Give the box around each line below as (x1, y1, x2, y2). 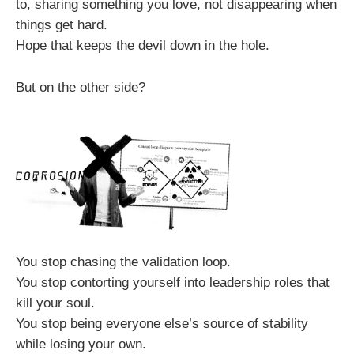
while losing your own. (16, 336, 146, 352)
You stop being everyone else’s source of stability (16, 315, 308, 331)
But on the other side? (16, 79, 145, 95)
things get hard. (16, 17, 107, 32)
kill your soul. (16, 295, 95, 311)
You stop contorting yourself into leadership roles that (16, 274, 330, 290)
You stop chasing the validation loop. (16, 254, 231, 269)
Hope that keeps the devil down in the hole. (16, 37, 269, 53)
